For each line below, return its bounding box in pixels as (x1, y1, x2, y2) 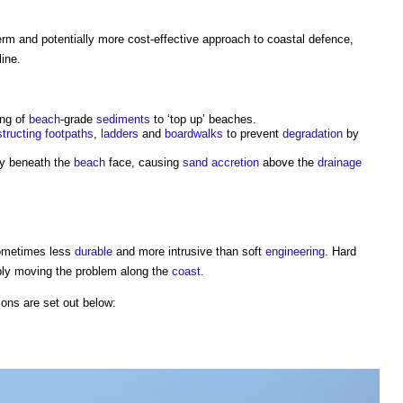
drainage (318, 156, 362, 170)
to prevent (223, 127, 282, 141)
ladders (101, 127, 139, 141)
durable (75, 244, 112, 258)
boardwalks (165, 127, 223, 141)
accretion (211, 156, 259, 170)
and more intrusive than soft (112, 244, 265, 258)
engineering (265, 244, 325, 258)
